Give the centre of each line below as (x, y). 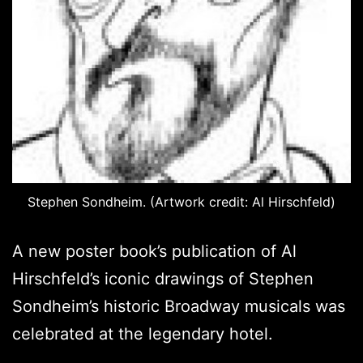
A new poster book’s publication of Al (154, 252)
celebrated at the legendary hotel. (143, 334)
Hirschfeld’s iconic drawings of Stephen (163, 279)
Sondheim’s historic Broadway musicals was (179, 307)
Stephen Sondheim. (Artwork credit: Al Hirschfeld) (181, 202)
